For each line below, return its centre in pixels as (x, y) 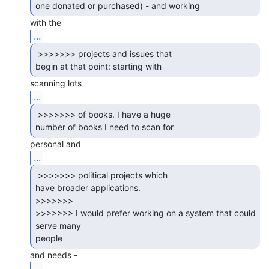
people (50, 238)
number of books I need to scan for (106, 127)
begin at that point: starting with (100, 66)
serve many (58, 225)
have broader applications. (88, 187)
